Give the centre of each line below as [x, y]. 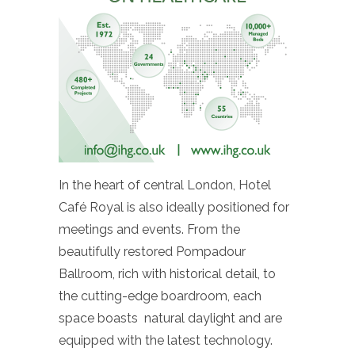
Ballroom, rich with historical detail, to [167, 273]
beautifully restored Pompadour [152, 251]
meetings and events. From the [149, 229]
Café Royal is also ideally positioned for [174, 207]
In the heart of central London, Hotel [165, 185]
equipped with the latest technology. [166, 340]
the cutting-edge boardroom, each [160, 296]
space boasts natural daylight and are [170, 318]
